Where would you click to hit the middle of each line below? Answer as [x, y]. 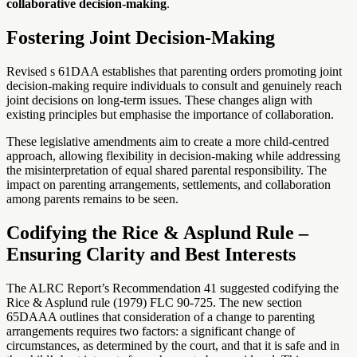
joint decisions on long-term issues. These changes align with [159, 100]
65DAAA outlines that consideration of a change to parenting [161, 316]
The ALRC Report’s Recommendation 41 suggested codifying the [173, 288]
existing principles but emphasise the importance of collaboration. [170, 115]
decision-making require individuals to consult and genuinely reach [174, 86]
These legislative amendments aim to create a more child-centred [168, 142]
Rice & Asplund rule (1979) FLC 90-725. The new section [154, 302]
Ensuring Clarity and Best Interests [151, 255]
